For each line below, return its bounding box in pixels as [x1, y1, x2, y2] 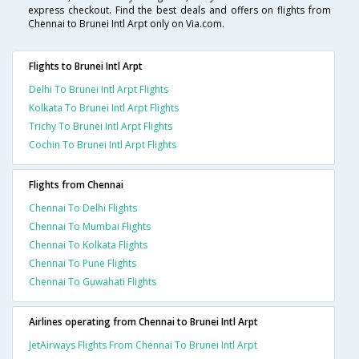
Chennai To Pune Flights [29, 256, 136, 271]
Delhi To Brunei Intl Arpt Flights [29, 83, 168, 97]
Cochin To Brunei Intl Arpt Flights [29, 138, 176, 152]
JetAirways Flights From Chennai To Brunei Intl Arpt [29, 338, 257, 353]
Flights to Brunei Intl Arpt [29, 59, 143, 74]
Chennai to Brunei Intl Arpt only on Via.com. [28, 17, 224, 31]
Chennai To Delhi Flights [29, 201, 137, 216]
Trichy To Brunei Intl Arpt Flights [29, 119, 172, 134]
